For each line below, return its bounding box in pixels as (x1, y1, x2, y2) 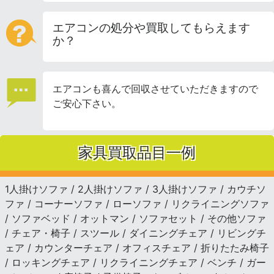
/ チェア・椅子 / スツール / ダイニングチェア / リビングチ (5, 226, 266, 239)
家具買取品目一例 (78, 143, 196, 161)
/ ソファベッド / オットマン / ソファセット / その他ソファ (5, 212, 266, 224)
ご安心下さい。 (53, 97, 121, 109)
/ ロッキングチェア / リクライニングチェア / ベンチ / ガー (5, 256, 266, 268)
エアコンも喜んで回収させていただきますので (53, 82, 258, 95)
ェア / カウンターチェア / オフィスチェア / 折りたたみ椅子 (5, 241, 269, 254)
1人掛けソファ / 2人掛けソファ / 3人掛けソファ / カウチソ (5, 182, 266, 195)
